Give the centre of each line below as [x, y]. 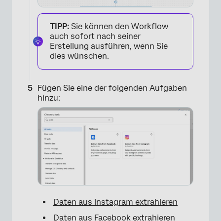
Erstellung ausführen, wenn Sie [109, 46]
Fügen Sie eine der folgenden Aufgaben [112, 88]
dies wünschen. [79, 56]
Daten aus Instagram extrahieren [115, 202]
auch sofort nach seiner [95, 37]
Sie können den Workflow [119, 27]
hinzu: [49, 98]
